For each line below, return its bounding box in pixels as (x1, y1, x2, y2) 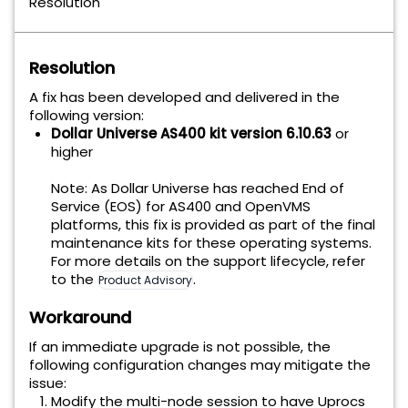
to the (51, 270, 97, 289)
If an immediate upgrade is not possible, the (29, 337, 331, 356)
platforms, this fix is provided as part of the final (51, 215, 375, 234)
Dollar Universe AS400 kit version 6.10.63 (51, 124, 331, 143)
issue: (29, 373, 66, 393)
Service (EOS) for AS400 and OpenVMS (51, 197, 311, 216)
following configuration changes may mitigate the (29, 355, 371, 374)
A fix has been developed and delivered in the (29, 87, 340, 107)
